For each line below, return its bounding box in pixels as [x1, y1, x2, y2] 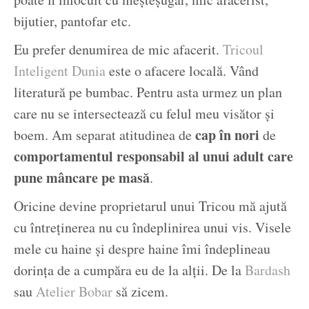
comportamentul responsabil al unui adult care [14, 146, 293, 167]
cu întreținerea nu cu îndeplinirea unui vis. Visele [14, 218, 291, 237]
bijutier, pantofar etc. [14, 12, 131, 31]
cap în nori [195, 125, 259, 146]
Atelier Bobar [36, 282, 112, 301]
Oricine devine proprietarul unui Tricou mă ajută [14, 197, 287, 216]
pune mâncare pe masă [14, 168, 150, 188]
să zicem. [112, 282, 168, 301]
